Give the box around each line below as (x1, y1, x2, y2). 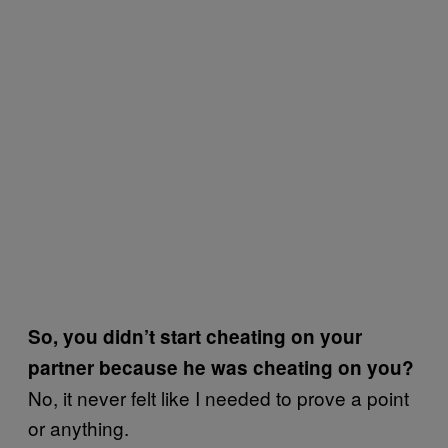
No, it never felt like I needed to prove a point (28, 383, 409, 411)
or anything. (28, 413, 129, 441)
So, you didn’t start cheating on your (28, 322, 362, 350)
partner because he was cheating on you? (28, 353, 414, 381)
